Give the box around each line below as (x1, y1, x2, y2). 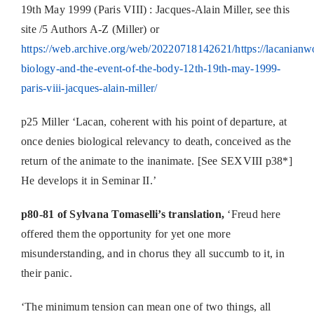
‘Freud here (224, 208, 280, 221)
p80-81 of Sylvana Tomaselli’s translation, (20, 208, 225, 221)
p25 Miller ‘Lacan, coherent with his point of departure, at (20, 116, 287, 128)
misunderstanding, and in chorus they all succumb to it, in (20, 247, 285, 260)
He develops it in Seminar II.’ (20, 175, 157, 187)
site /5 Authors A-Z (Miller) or (20, 23, 160, 36)
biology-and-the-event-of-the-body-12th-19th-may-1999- (20, 62, 281, 75)
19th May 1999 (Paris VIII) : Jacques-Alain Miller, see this (20, 4, 290, 16)
